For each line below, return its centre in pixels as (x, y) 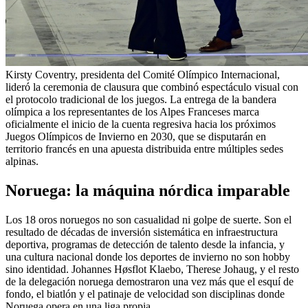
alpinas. (22, 161)
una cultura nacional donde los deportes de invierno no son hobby (148, 256)
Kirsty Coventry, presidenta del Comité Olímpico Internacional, (143, 74)
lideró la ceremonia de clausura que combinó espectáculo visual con (152, 87)
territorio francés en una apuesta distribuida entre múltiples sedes (144, 148)
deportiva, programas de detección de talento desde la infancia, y (145, 244)
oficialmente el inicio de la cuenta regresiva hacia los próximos (141, 124)
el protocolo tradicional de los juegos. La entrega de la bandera (141, 99)
